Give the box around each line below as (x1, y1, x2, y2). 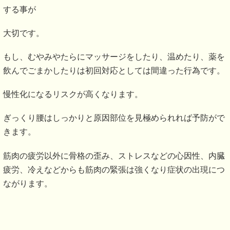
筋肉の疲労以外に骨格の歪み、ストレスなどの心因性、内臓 (3, 151, 225, 160)
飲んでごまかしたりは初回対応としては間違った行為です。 (3, 66, 225, 75)
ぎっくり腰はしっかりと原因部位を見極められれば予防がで (3, 113, 225, 123)
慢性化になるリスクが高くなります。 (3, 90, 143, 99)
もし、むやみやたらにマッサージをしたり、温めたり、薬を (3, 52, 225, 62)
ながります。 (3, 179, 52, 188)
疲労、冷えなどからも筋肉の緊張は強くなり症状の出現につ (3, 165, 225, 174)
